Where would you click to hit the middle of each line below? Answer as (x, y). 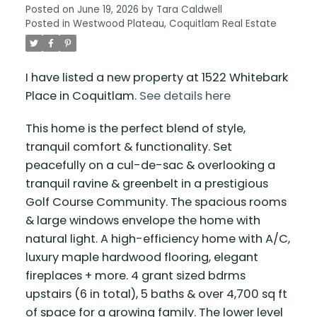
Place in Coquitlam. (82, 96)
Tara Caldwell (189, 10)
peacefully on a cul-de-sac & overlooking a (150, 166)
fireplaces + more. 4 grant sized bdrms (135, 276)
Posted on (51, 10)
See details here (185, 96)
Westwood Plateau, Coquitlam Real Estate (174, 24)
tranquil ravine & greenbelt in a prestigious (146, 184)
